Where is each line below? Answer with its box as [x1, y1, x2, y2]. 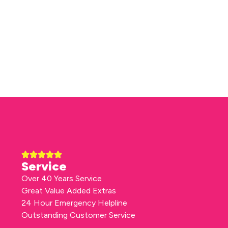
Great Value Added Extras [21, 186, 116, 196]
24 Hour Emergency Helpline [21, 198, 127, 208]
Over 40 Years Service [21, 174, 102, 184]
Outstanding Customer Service [21, 210, 135, 220]
